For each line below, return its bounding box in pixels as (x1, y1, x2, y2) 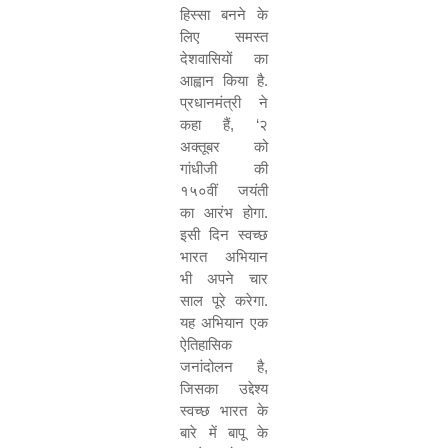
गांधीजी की (180, 160, 268, 177)
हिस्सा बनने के (180, 6, 268, 23)
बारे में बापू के (180, 424, 268, 441)
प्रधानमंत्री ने (180, 94, 268, 111)
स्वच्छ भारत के (180, 402, 268, 419)
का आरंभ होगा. (180, 204, 268, 221)
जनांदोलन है (180, 358, 264, 375)
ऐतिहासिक (180, 336, 232, 353)
